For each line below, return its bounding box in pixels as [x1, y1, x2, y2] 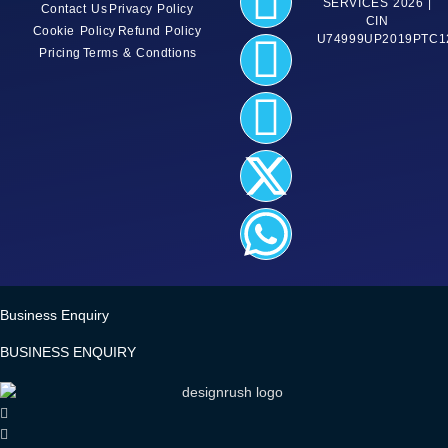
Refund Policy [117, 24, 202, 39]
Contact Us [40, 2, 108, 17]
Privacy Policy [109, 2, 194, 17]
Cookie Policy [32, 24, 116, 39]
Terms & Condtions [82, 46, 197, 61]
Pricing [39, 46, 81, 61]
